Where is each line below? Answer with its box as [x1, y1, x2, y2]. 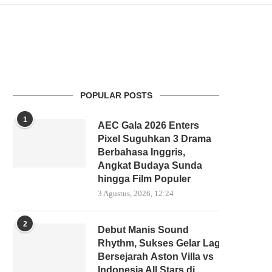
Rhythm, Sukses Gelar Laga [98, 238, 226, 248]
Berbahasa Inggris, [98, 147, 185, 157]
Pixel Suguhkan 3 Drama [98, 134, 211, 144]
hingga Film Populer [98, 174, 191, 184]
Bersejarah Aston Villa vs [98, 251, 214, 262]
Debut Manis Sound [98, 225, 189, 235]
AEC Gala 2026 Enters [98, 120, 199, 131]
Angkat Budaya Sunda [98, 160, 202, 171]
